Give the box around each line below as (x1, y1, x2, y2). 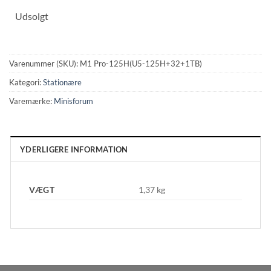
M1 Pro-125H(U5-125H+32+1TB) (80, 59, 202, 69)
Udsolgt (15, 10, 48, 22)
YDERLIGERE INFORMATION (20, 145, 128, 155)
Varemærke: (9, 96, 54, 106)
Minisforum (54, 96, 93, 106)
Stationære (43, 77, 82, 88)
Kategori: (9, 77, 43, 88)
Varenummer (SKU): (9, 59, 80, 69)
